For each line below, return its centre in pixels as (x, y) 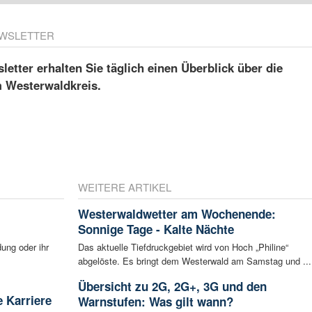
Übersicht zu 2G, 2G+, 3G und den (172, 287)
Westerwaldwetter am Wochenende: (177, 214)
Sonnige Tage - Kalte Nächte (156, 229)
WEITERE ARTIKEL (124, 187)
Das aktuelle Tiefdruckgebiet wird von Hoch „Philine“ (183, 247)
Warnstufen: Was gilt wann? (155, 302)
